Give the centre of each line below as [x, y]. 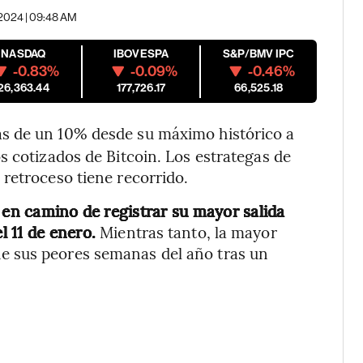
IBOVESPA [141, 54]
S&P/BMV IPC [258, 54]
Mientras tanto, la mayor [188, 232]
